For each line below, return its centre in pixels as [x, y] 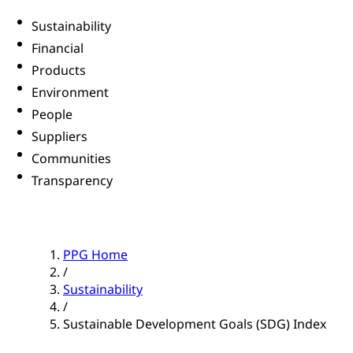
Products [59, 71]
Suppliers [59, 137]
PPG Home [95, 255]
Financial [58, 48]
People [52, 115]
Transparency [72, 181]
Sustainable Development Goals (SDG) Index [195, 324]
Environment [70, 93]
